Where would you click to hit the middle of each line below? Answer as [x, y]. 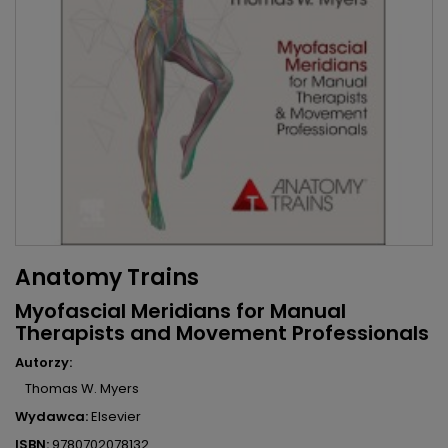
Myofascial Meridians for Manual [180, 311]
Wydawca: [51, 417]
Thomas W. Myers [82, 389]
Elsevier [116, 417]
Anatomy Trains [107, 278]
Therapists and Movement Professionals [222, 333]
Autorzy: [43, 363]
